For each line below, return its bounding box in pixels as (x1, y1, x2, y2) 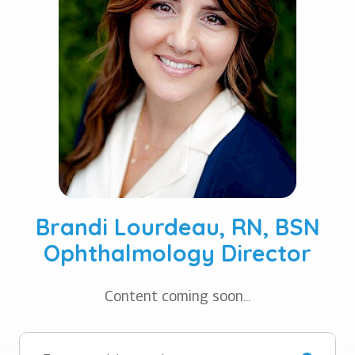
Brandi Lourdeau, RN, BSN (35, 212, 320, 241)
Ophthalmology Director (44, 239, 311, 267)
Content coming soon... (105, 287, 250, 304)
